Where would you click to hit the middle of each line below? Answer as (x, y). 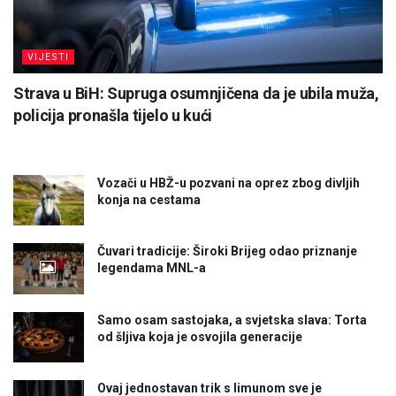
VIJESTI (48, 57)
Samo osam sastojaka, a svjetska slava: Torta (232, 320)
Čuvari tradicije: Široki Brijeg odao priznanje (227, 251)
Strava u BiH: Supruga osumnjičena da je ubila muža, (196, 94)
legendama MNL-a (152, 268)
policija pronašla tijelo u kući (113, 116)
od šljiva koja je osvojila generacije (200, 336)
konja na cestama (149, 200)
